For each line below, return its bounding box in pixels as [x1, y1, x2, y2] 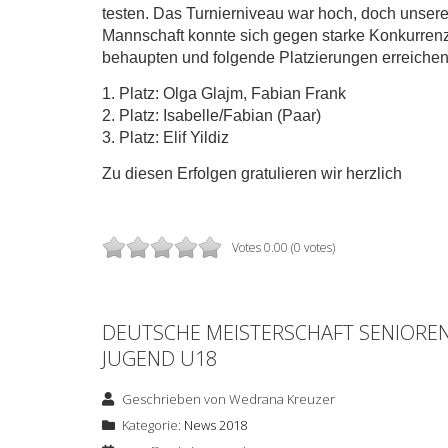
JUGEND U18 [102, 345, 217, 373]
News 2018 [184, 416, 247, 435]
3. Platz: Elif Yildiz [102, 129, 229, 147]
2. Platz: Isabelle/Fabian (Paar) [102, 107, 321, 125]
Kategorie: [119, 416, 184, 435]
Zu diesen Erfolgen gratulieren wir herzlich [102, 165, 402, 183]
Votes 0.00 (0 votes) [232, 239, 335, 257]
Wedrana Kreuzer [229, 390, 336, 409]
